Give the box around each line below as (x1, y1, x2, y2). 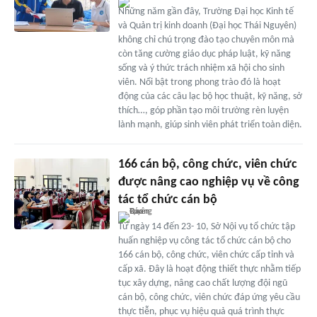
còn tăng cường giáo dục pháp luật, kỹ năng (117, 48, 291, 59)
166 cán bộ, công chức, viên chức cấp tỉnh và (117, 249, 294, 260)
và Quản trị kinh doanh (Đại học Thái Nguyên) (117, 20, 296, 31)
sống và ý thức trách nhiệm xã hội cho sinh (117, 62, 284, 74)
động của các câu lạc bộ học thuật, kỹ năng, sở (117, 91, 302, 102)
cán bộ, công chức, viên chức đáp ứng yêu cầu (117, 292, 300, 303)
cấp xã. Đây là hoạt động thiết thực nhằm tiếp (117, 263, 301, 275)
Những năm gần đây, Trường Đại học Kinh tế (117, 6, 294, 17)
